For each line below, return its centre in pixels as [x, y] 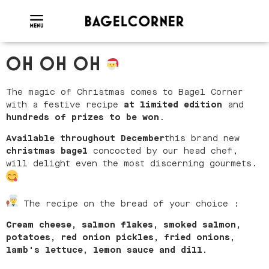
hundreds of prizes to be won [83, 117]
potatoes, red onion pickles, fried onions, [120, 238]
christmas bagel [47, 151]
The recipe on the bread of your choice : [131, 204]
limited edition [181, 105]
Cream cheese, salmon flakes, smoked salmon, [123, 225]
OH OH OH [56, 65]
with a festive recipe [65, 105]
